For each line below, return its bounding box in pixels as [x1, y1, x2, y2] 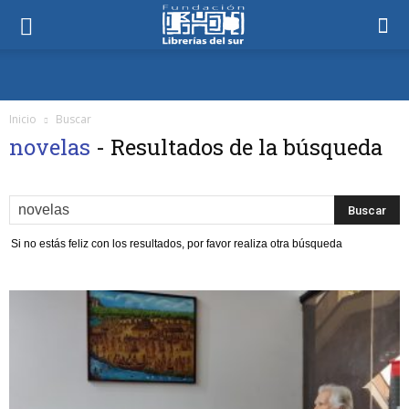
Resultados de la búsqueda [110, 132, 383, 162]
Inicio [9, 111, 37, 127]
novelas [9, 132, 96, 162]
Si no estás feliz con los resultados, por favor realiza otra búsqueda [11, 237, 342, 250]
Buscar [56, 111, 91, 127]
